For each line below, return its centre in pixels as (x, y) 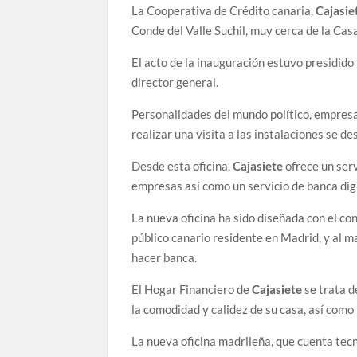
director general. (175, 82)
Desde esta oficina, (182, 166)
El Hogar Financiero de (192, 290)
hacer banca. (165, 258)
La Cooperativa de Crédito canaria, (224, 11)
